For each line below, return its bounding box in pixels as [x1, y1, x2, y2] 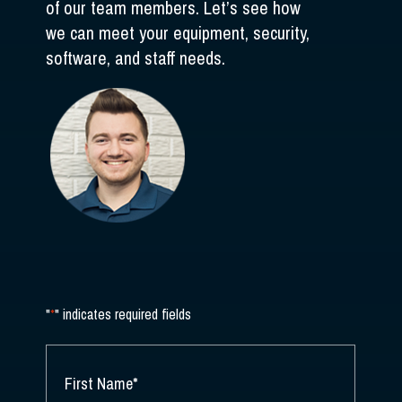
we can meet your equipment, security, [46, 21, 310, 46]
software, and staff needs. [46, 46, 226, 71]
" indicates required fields [55, 304, 192, 325]
